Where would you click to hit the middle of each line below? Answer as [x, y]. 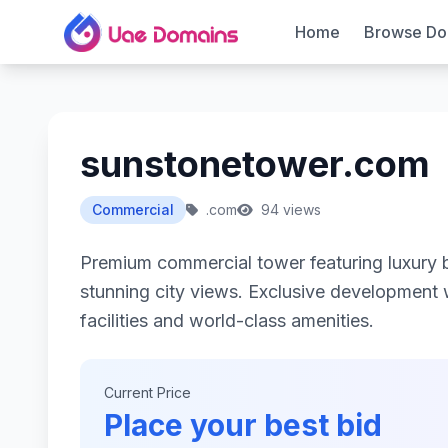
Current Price [147, 392]
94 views [289, 209]
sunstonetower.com [255, 164]
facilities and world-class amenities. [227, 320]
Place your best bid [243, 425]
